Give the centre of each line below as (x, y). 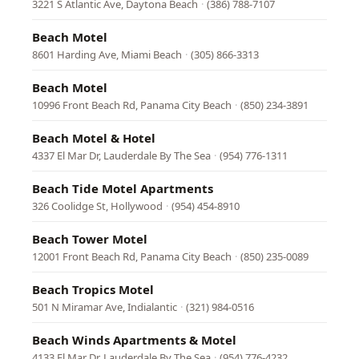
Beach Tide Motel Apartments (123, 188)
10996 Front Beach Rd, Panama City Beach (132, 105)
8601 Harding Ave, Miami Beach (107, 54)
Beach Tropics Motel (93, 289)
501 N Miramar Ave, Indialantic (105, 307)
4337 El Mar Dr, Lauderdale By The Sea (121, 155)
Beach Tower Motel (90, 239)
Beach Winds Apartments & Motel (134, 340)
